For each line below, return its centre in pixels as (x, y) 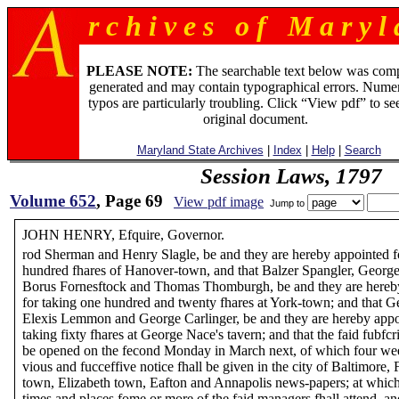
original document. (255, 119)
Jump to (287, 203)
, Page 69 (130, 201)
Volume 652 (53, 201)
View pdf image (219, 202)
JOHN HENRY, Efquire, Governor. (123, 235)
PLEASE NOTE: (139, 71)
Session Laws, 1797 (291, 175)
